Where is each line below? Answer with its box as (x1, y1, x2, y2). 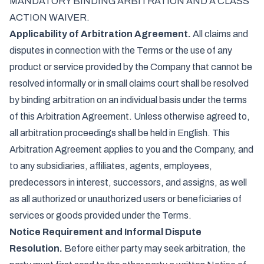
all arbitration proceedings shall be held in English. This (9, 128, 230, 138)
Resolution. (9, 243, 62, 253)
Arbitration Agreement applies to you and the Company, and (9, 144, 253, 154)
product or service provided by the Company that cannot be (9, 62, 252, 72)
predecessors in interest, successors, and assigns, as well (9, 177, 247, 187)
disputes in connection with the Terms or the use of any (9, 45, 232, 55)
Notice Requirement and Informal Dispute (9, 227, 202, 237)
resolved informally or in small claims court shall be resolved (9, 78, 249, 88)
